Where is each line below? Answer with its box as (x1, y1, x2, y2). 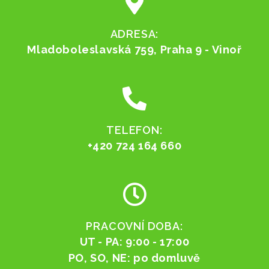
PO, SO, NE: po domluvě (68, 251, 201, 264)
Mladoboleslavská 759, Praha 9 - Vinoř (27, 43, 242, 56)
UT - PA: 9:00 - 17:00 (79, 235, 190, 248)
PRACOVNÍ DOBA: (86, 219, 183, 232)
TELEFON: (106, 123, 163, 136)
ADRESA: (110, 27, 159, 40)
